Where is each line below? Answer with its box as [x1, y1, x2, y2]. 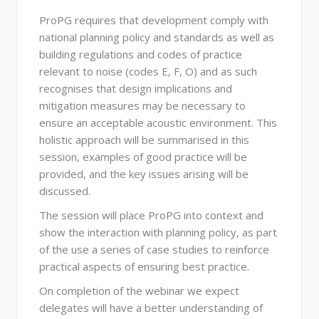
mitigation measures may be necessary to [39, 98, 246, 113]
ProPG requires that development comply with [39, 13, 268, 27]
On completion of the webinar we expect [39, 283, 239, 298]
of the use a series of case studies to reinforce [39, 242, 269, 256]
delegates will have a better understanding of [39, 300, 263, 315]
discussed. [39, 184, 90, 198]
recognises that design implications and [39, 81, 232, 95]
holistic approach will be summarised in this [39, 132, 249, 147]
